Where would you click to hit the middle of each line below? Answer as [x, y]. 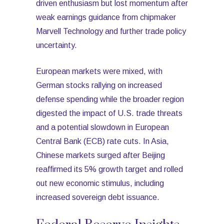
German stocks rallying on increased [99, 85]
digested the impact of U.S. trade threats [109, 113]
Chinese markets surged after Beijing [100, 155]
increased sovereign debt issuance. [98, 197]
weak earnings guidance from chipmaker [106, 17]
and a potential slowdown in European [102, 127]
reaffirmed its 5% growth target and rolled [109, 169]
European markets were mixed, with [99, 71]
